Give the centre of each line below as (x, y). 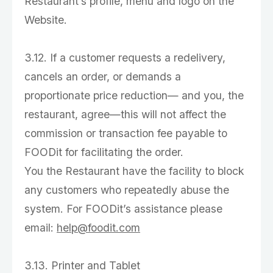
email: (41, 228)
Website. (46, 20)
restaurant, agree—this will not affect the (125, 114)
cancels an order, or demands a (103, 76)
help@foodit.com (98, 228)
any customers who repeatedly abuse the (127, 190)
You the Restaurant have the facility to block (134, 171)
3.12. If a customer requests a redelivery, (125, 58)
